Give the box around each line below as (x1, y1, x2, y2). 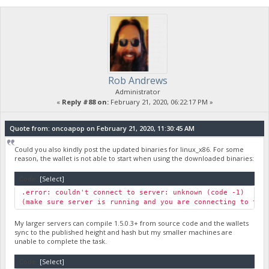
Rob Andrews (107, 74, 168, 88)
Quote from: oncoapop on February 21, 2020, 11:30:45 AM (9, 123, 195, 133)
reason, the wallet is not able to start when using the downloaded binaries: (14, 153, 255, 163)
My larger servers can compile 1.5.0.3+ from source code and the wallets (14, 218, 249, 228)
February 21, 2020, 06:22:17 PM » (108, 97, 213, 107)
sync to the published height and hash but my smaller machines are (14, 227, 233, 237)
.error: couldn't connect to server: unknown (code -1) (22, 188, 245, 196)
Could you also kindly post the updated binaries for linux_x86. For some (14, 144, 244, 154)
